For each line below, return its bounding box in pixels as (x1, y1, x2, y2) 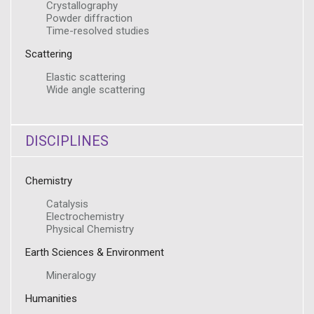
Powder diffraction (46, 12, 132, 25)
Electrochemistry (46, 210, 124, 223)
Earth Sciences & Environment (25, 246, 164, 259)
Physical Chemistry (46, 223, 134, 235)
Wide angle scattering (46, 83, 145, 96)
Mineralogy (46, 269, 96, 282)
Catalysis (46, 198, 88, 210)
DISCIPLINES (25, 132, 109, 149)
